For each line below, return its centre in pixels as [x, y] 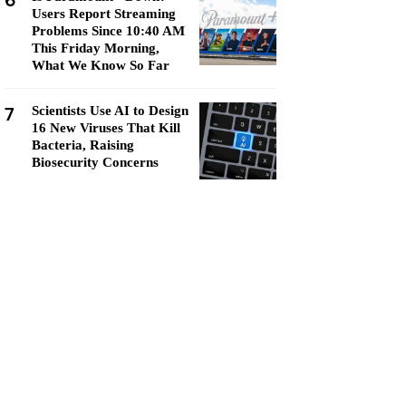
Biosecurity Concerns [95, 162]
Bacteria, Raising [83, 145]
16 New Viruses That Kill [106, 128]
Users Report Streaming [104, 14]
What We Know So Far [101, 65]
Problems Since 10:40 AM [108, 31]
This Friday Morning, [96, 48]
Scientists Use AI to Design [110, 111]
